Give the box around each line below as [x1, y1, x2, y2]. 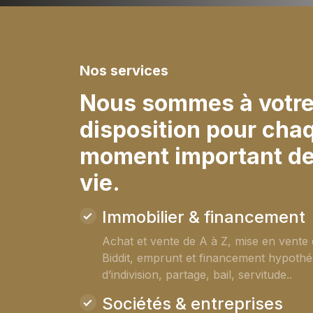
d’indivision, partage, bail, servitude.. [102, 268, 292, 282]
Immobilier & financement [102, 207, 305, 228]
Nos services [80, 62, 168, 80]
